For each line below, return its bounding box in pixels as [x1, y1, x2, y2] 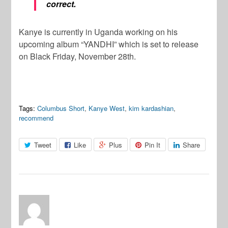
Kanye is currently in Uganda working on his [19, 26, 178, 38]
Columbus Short [37, 103, 85, 113]
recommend [19, 113, 54, 123]
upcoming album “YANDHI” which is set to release [19, 38, 199, 50]
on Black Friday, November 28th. [19, 50, 136, 63]
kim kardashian [129, 103, 174, 113]
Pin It [145, 140, 161, 150]
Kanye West [89, 103, 125, 113]
